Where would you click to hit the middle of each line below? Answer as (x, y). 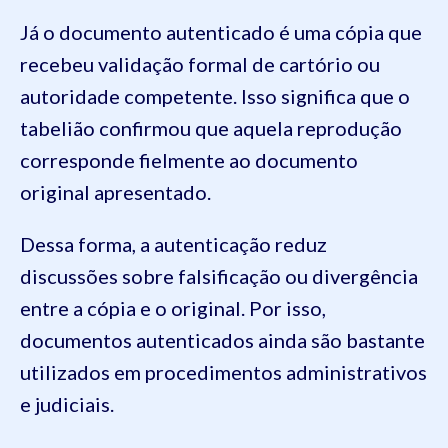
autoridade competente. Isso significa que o (215, 96)
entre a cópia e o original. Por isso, (173, 308)
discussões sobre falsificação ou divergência (219, 276)
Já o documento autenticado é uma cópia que (221, 32)
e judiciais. (67, 404)
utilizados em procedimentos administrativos (223, 372)
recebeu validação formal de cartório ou (200, 64)
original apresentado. (115, 192)
